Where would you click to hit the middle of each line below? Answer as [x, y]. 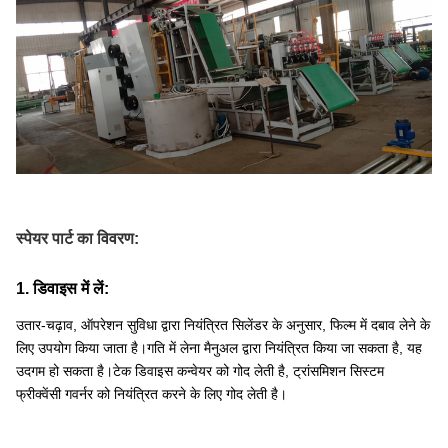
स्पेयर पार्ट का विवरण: [77, 238]
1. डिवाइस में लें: [62, 288]
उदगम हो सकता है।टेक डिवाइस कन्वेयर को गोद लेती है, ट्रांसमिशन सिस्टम [200, 370]
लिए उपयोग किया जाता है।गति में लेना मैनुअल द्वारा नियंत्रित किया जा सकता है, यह [219, 347]
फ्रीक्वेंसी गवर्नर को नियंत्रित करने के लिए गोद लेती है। [151, 393]
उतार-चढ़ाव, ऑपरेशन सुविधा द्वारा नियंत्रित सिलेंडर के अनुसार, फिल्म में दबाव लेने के [223, 324]
